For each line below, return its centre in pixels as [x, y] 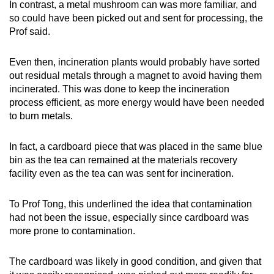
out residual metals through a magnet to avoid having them [135, 75]
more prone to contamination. [73, 231]
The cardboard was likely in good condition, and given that [135, 261]
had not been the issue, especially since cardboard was [129, 217]
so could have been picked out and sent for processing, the [136, 18]
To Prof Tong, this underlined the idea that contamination [131, 204]
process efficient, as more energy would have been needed [137, 102]
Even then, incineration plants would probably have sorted [135, 62]
